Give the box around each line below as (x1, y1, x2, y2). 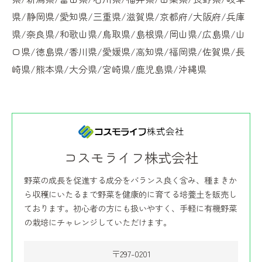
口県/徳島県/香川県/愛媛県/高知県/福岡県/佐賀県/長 (12, 44, 245, 58)
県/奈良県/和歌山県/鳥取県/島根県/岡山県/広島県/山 (12, 27, 245, 41)
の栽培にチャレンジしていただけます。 (24, 216, 171, 229)
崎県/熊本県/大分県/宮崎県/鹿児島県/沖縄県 (12, 62, 206, 76)
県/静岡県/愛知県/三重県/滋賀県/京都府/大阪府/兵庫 (12, 9, 245, 23)
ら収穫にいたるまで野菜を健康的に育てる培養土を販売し (24, 188, 237, 201)
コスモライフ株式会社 (64, 147, 198, 168)
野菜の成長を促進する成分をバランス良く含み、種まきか (24, 174, 237, 187)
